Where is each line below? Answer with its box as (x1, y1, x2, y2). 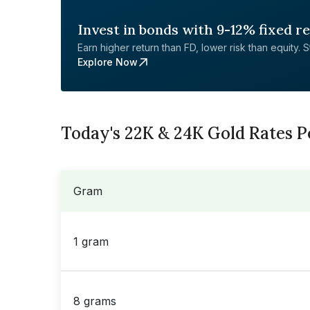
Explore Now (77, 56, 138, 68)
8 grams (73, 293, 116, 308)
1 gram (73, 234, 109, 248)
